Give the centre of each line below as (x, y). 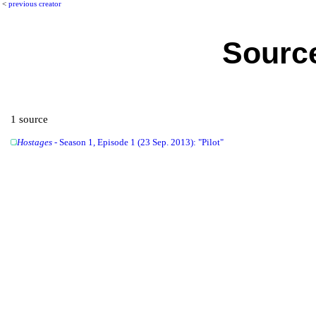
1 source (30, 119)
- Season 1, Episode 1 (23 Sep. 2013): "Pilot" (138, 142)
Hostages (35, 142)
